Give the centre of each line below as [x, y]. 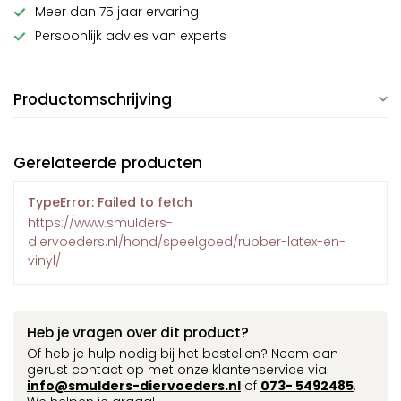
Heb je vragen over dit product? [138, 333]
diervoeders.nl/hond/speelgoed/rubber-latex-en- [187, 242]
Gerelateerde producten [108, 163]
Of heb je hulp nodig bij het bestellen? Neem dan [183, 354]
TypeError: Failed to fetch [110, 202]
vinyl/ [44, 260]
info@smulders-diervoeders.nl [134, 386]
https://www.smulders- [100, 223]
